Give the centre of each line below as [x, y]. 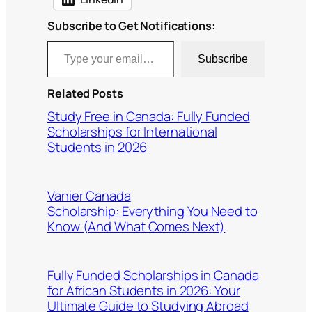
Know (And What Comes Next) [136, 227]
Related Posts [85, 93]
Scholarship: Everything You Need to [153, 211]
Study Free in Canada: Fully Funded [149, 117]
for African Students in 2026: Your [144, 291]
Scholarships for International [132, 132]
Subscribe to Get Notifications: [132, 25]
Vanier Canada [89, 196]
